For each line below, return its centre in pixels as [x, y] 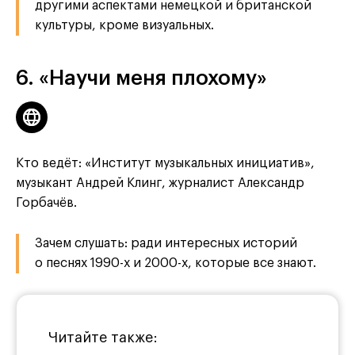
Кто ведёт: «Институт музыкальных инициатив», [165, 164]
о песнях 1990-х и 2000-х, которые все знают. [176, 263]
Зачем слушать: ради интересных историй [166, 244]
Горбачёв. [46, 203]
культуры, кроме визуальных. [124, 26]
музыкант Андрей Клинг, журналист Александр [160, 183]
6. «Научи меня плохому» [141, 79]
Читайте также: [103, 338]
